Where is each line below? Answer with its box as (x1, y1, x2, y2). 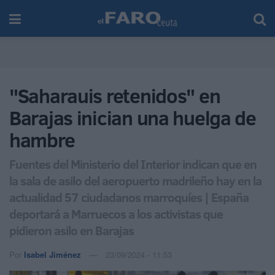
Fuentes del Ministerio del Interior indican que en (9, 155, 257, 172)
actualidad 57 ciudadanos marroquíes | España (9, 188, 249, 206)
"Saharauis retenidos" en (9, 82, 220, 109)
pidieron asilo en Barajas (9, 221, 134, 239)
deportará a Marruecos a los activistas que (9, 204, 223, 222)
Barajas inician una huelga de (9, 104, 256, 131)
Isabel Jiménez (24, 248, 81, 260)
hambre (9, 126, 75, 153)
